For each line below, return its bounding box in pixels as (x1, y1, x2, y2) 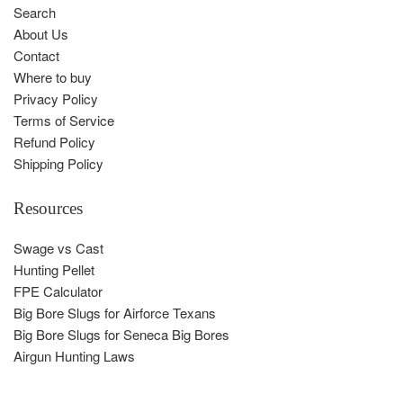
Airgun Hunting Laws (13, 345, 135, 365)
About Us (13, 23, 68, 43)
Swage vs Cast (13, 237, 103, 257)
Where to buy (13, 67, 92, 86)
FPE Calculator (13, 281, 103, 300)
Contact (13, 45, 59, 65)
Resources (13, 198, 83, 218)
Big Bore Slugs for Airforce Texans (13, 302, 216, 322)
